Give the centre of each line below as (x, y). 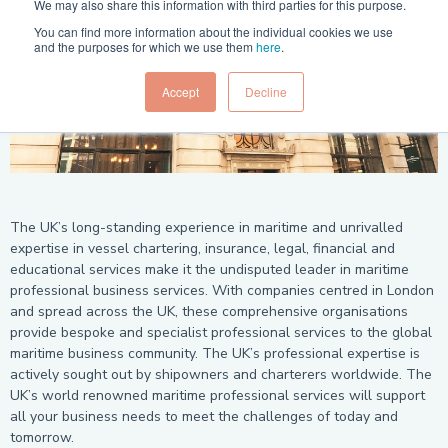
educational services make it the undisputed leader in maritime (209, 269)
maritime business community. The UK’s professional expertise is (215, 353)
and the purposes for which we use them (145, 46)
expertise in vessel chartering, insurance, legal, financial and (202, 248)
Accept (180, 91)
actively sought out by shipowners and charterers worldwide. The (221, 374)
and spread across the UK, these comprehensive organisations (209, 311)
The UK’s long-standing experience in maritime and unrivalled (206, 227)
